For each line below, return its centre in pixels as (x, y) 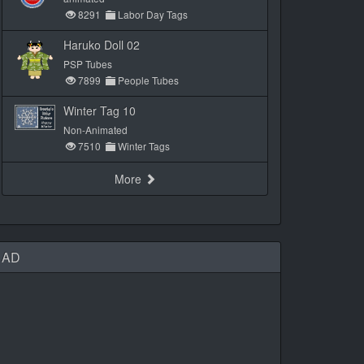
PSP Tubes (88, 64)
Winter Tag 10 (100, 110)
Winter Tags (143, 146)
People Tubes (147, 80)
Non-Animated (95, 130)
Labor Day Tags (152, 14)
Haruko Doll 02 (102, 45)
